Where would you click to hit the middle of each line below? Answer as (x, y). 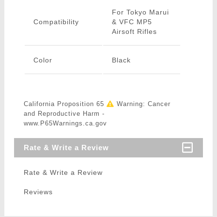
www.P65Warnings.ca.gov (65, 124)
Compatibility (56, 22)
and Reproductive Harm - (64, 114)
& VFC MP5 (132, 22)
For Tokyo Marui (140, 12)
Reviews (38, 192)
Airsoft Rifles (134, 32)
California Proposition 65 (65, 104)
